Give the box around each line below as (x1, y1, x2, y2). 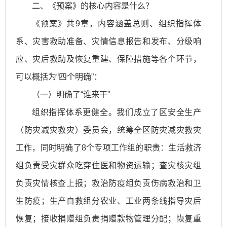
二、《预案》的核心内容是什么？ (32, 1, 154, 10)
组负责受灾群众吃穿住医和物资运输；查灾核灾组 (16, 161, 201, 170)
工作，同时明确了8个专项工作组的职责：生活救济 (16, 143, 201, 152)
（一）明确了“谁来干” (32, 90, 110, 99)
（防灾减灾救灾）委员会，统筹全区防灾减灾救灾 (16, 125, 201, 134)
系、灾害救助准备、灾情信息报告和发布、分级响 (16, 36, 201, 46)
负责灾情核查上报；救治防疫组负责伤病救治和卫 (16, 178, 201, 187)
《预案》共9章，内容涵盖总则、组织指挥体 (32, 19, 201, 28)
